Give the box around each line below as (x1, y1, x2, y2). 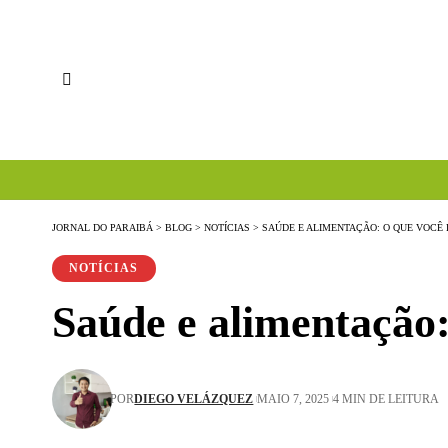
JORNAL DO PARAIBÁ (52, 221, 153, 233)
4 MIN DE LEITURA (333, 392, 440, 405)
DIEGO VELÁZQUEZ (134, 392, 254, 405)
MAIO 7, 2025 (257, 392, 330, 405)
